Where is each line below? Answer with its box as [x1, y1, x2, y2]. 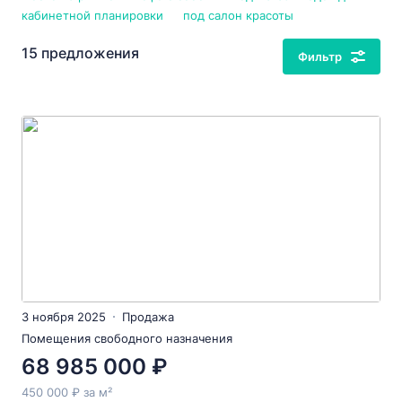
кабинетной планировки [22, 8, 163, 22]
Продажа [122, 310, 174, 324]
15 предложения [22, 44, 139, 62]
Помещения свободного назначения [22, 331, 232, 345]
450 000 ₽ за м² [22, 385, 112, 399]
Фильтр [298, 49, 342, 64]
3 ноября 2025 [22, 310, 106, 324]
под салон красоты [183, 8, 293, 22]
